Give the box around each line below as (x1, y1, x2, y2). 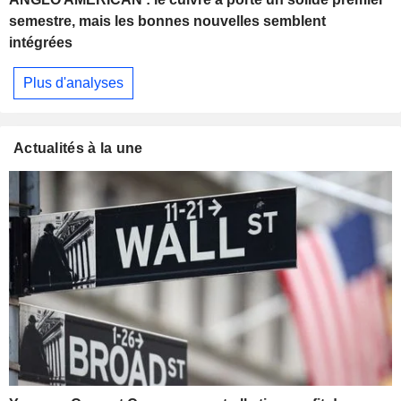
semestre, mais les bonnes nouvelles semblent (9, 13, 326, 30)
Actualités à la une (13, 140, 143, 156)
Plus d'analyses (23, 74, 124, 90)
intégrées (9, 35, 73, 51)
